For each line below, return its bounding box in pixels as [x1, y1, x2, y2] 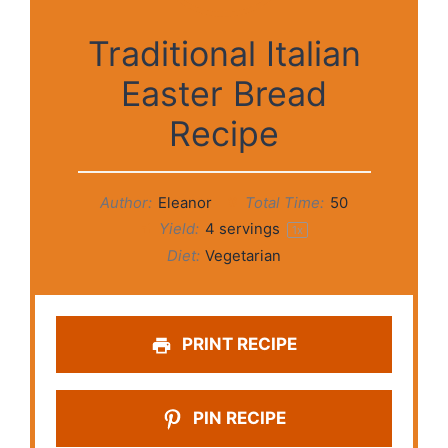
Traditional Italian [87, 33, 361, 75]
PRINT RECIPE [178, 334, 298, 355]
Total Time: [241, 194, 325, 213]
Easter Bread [121, 73, 327, 115]
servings [214, 220, 284, 239]
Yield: [155, 220, 199, 239]
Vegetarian [205, 247, 282, 266]
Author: [99, 194, 152, 213]
